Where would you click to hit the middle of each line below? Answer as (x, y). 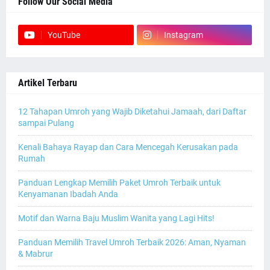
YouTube (64, 35)
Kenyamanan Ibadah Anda (68, 194)
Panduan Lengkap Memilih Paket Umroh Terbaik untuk (119, 183)
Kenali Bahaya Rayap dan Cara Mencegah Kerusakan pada (128, 147)
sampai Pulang (46, 123)
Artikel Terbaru (48, 83)
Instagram (183, 35)
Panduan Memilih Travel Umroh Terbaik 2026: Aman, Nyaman (132, 243)
